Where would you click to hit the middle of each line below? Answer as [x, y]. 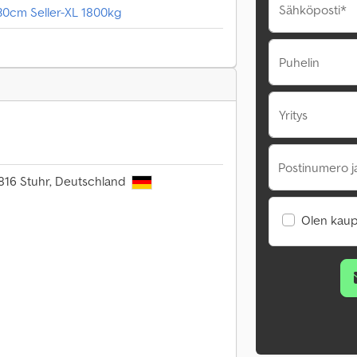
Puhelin [299, 62]
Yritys [293, 115]
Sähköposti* [313, 10]
